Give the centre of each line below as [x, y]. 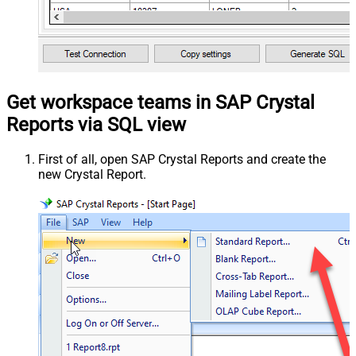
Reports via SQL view [96, 125]
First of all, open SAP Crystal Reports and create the [182, 160]
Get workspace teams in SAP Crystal [161, 103]
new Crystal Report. [92, 175]
